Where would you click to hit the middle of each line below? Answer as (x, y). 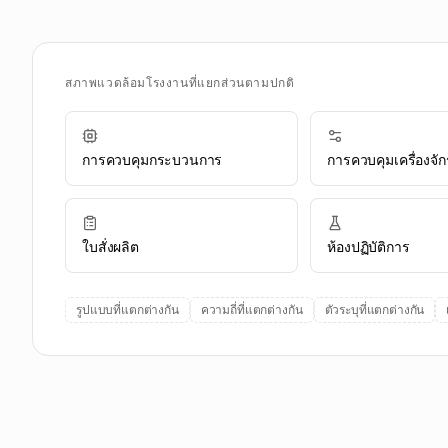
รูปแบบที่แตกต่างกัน (127, 309)
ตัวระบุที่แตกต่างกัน (374, 309)
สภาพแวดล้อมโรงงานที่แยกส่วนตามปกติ (180, 82)
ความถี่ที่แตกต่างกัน (251, 309)
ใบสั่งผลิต (110, 247)
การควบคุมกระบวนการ (152, 160)
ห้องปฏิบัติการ (368, 247)
